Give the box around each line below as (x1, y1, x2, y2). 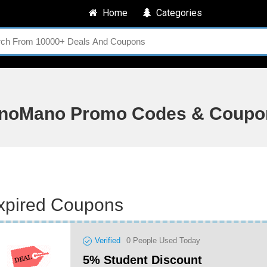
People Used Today (131, 236, 200, 245)
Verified (95, 236, 120, 245)
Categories (151, 7, 202, 18)
